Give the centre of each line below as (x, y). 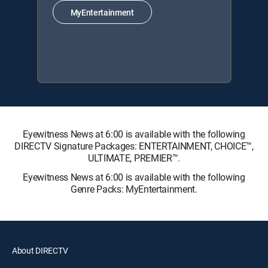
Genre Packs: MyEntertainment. (134, 189)
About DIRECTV (40, 251)
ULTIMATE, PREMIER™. (134, 158)
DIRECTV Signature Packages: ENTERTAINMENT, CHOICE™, (134, 146)
